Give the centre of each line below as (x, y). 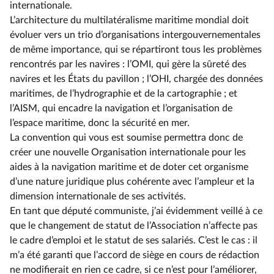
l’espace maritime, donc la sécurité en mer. (100, 123)
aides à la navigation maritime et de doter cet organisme (129, 167)
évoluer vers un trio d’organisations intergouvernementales (135, 35)
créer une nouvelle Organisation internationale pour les (128, 152)
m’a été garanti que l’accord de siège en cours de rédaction (135, 255)
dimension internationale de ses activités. (98, 196)
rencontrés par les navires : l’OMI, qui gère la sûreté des (128, 64)
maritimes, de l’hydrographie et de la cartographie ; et (124, 94)
